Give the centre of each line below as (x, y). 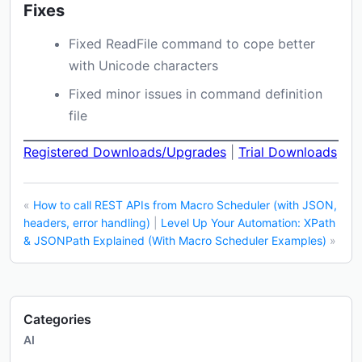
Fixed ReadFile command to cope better (192, 44)
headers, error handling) (87, 223)
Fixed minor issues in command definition (196, 94)
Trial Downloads (288, 152)
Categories (57, 319)
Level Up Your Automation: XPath (248, 223)
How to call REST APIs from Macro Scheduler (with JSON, (185, 205)
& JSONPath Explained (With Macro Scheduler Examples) (175, 240)
